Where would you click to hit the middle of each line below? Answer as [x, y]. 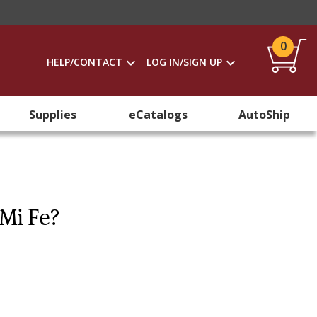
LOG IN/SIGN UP [184, 62]
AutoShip [264, 115]
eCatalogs [158, 115]
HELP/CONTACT [85, 62]
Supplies [53, 115]
